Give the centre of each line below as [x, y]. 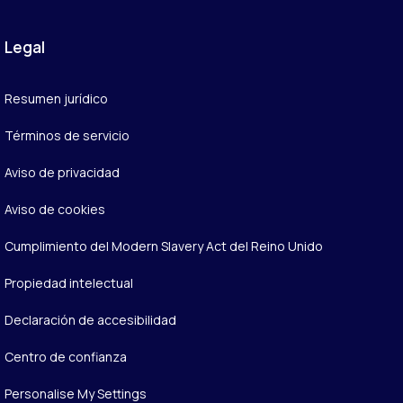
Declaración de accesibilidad [90, 319]
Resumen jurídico [56, 98]
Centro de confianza [65, 356]
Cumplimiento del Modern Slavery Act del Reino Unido [163, 246]
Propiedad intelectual [68, 282]
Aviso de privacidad [62, 172]
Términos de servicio [67, 135]
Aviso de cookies [54, 209]
